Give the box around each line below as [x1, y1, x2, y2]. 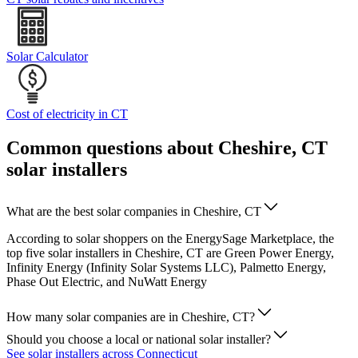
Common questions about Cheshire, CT [6, 137, 328, 159]
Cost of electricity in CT [6, 107, 128, 121]
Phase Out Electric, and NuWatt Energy [6, 275, 207, 289]
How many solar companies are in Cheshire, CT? [6, 310, 255, 324]
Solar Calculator [6, 50, 88, 64]
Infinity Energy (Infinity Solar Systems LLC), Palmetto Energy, [6, 261, 326, 275]
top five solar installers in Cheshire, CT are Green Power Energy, [6, 246, 334, 261]
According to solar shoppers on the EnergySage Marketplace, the [6, 232, 334, 246]
